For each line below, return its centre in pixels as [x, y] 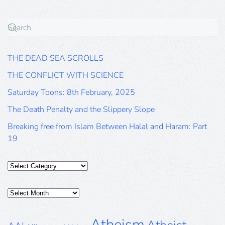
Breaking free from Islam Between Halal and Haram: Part [107, 126]
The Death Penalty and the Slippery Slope [81, 109]
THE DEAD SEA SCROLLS [55, 58]
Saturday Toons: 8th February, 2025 [71, 92]
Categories [26, 165]
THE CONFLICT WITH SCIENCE [66, 75]
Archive [20, 204]
